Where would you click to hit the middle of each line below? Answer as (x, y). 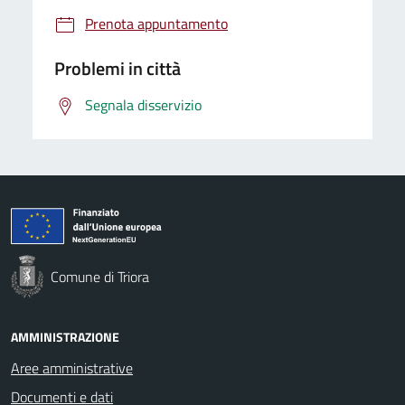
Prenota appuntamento (156, 23)
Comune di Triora (100, 276)
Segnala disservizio (143, 104)
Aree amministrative (72, 367)
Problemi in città (118, 68)
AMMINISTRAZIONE (65, 336)
